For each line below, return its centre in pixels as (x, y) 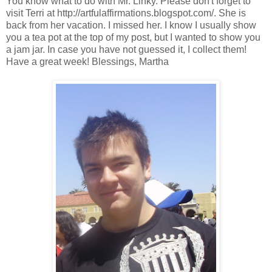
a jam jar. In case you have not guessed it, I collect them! (126, 49)
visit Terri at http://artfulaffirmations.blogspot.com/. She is (126, 13)
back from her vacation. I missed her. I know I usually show (131, 25)
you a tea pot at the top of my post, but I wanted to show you (133, 37)
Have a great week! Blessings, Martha (87, 61)
